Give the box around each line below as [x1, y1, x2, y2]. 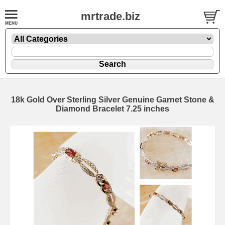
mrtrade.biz [80, 10, 140, 23]
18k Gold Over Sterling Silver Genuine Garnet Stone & [11, 95, 214, 104]
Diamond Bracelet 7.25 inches [56, 104, 169, 113]
